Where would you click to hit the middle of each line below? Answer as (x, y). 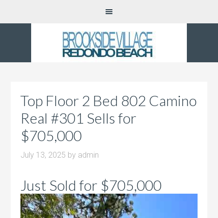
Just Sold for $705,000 (91, 185)
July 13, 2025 (43, 155)
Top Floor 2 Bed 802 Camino (109, 100)
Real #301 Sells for (79, 118)
